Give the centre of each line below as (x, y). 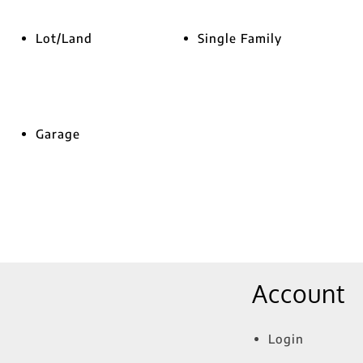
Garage (58, 134)
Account (298, 293)
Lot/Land (64, 38)
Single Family (240, 38)
